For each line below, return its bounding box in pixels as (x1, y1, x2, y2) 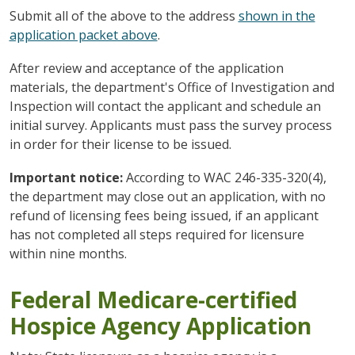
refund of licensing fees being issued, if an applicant (9, 206, 319, 224)
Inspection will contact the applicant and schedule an (9, 97, 321, 115)
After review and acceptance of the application (9, 59, 284, 77)
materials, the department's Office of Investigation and (9, 78, 334, 96)
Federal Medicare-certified (9, 284, 297, 315)
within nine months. (9, 244, 127, 262)
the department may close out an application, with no (9, 187, 326, 205)
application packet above (9, 25, 158, 44)
